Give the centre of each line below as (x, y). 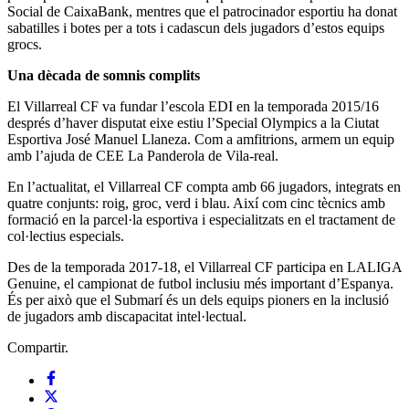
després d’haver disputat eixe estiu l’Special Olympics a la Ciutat (193, 122)
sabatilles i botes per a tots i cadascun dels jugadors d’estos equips (196, 27)
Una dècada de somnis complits (104, 75)
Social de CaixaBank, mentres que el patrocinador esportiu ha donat (202, 11)
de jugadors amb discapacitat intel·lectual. (127, 316)
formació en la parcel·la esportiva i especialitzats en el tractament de (201, 219)
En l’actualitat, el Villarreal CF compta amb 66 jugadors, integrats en (204, 186)
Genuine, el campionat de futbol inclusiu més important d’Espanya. (200, 283)
